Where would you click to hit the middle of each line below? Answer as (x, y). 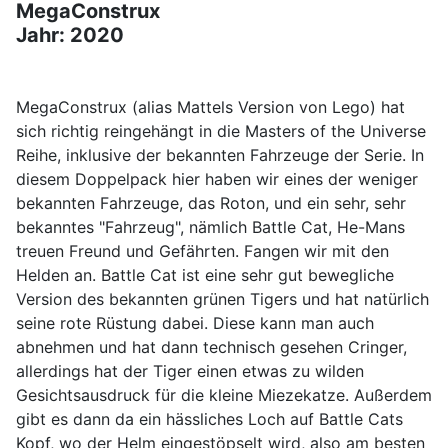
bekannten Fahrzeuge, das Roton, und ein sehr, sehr (211, 203)
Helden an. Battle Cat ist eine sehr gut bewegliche (205, 275)
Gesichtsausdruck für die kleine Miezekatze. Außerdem (224, 395)
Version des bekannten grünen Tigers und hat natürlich (222, 299)
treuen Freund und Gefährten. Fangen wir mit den (202, 251)
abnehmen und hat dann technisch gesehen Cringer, (211, 347)
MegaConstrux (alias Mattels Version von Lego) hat (210, 107)
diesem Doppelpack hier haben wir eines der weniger (217, 179)
